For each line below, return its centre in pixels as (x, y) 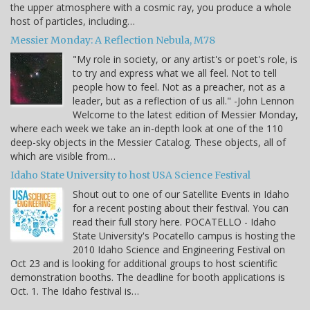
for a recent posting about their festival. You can (181, 208)
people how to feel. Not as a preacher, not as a (179, 86)
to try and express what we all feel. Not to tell (175, 73)
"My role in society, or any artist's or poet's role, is (185, 59)
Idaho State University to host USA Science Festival (130, 175)
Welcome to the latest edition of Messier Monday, (185, 114)
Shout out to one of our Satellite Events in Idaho (181, 194)
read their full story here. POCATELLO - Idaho (174, 221)
